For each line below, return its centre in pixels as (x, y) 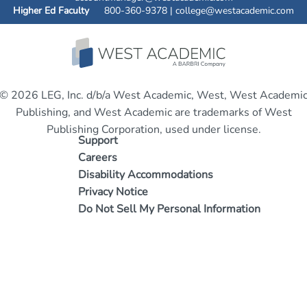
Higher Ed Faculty (51, 11)
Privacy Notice (113, 192)
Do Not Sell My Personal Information (169, 209)
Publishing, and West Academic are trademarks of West (153, 112)
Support (98, 140)
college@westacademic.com (235, 11)
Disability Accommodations (146, 175)
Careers (98, 158)
